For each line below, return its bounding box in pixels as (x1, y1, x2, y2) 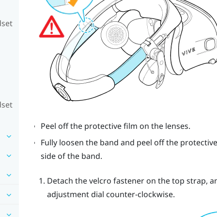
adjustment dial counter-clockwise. (46, 188, 175, 200)
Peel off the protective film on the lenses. (40, 120, 190, 131)
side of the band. (40, 151, 102, 162)
